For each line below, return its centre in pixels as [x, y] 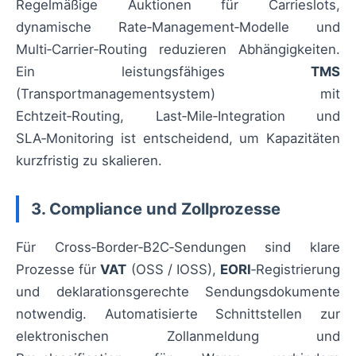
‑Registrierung [296, 270]
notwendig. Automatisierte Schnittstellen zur [178, 314]
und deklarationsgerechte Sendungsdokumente [178, 292]
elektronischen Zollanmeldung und [178, 337]
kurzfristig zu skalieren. [89, 161]
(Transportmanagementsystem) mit [178, 94]
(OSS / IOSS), [174, 270]
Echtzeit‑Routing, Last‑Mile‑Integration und [178, 116]
